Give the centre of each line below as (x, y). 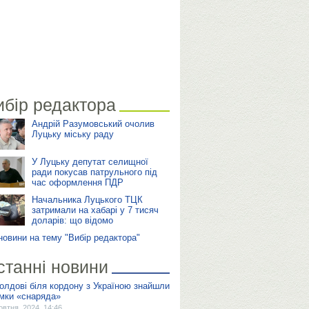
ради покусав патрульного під (94, 172)
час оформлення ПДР (77, 182)
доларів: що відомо (72, 220)
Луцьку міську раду (72, 134)
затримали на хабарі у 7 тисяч (95, 210)
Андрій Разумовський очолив (93, 124)
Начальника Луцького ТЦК (87, 200)
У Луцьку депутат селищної (90, 162)
